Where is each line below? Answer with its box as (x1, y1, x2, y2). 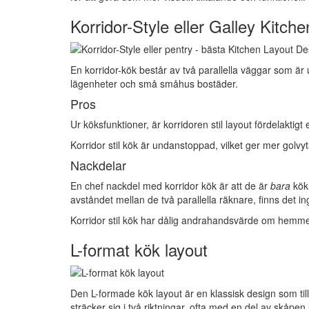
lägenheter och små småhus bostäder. (70, 77, 238, 90)
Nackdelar (70, 156, 126, 174)
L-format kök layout (70, 237, 208, 261)
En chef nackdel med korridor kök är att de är (70, 179, 270, 192)
